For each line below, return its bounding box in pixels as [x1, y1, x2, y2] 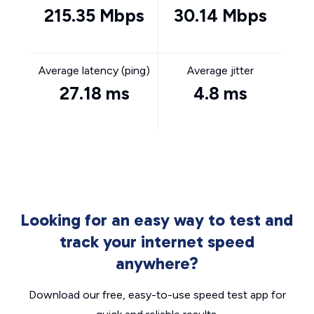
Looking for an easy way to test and [21, 210, 293, 230]
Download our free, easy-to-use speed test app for [28, 288, 286, 301]
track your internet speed [60, 231, 254, 252]
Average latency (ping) [39, 64, 150, 77]
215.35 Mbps [44, 5, 144, 26]
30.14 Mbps [174, 5, 267, 26]
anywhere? [116, 253, 198, 273]
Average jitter [187, 64, 254, 77]
